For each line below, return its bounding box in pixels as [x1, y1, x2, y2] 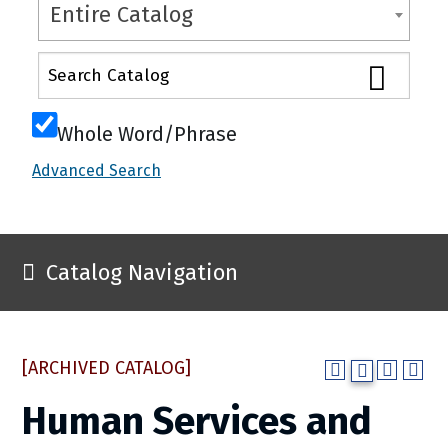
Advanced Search [32, 161, 161, 181]
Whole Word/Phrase [57, 121, 237, 146]
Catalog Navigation [46, 259, 238, 286]
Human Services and [22, 398, 372, 444]
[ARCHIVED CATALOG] [22, 357, 191, 379]
